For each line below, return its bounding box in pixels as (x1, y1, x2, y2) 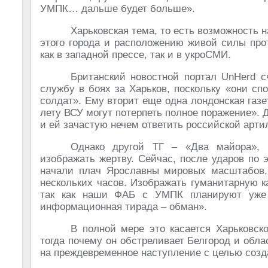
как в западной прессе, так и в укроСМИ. (40, 49, 231, 60)
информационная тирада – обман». (40, 201, 207, 212)
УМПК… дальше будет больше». (40, 3, 195, 14)
